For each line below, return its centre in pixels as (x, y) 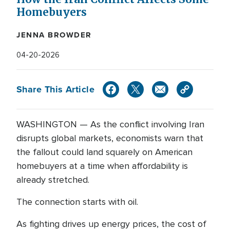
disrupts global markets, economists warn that (110, 138)
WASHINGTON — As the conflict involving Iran (110, 124)
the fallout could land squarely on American (104, 152)
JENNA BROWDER (54, 35)
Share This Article (56, 89)
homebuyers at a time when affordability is (102, 166)
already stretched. (53, 180)
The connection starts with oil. (77, 202)
